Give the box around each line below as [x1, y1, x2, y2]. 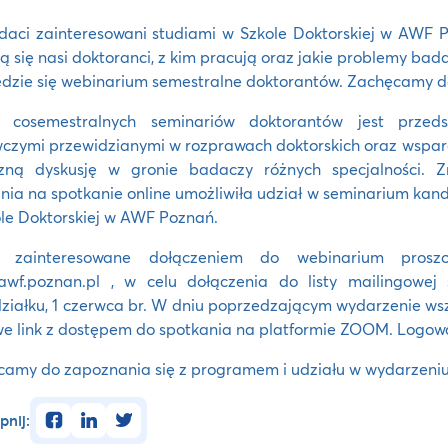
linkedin [70, 402, 127, 424]
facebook [35, 402, 103, 424]
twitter [105, 402, 154, 424]
